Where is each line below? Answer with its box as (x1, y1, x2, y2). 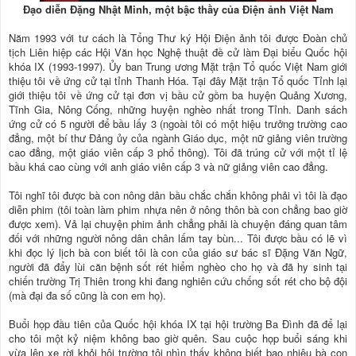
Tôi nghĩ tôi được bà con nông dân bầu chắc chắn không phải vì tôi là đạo (9, 188, 347, 203)
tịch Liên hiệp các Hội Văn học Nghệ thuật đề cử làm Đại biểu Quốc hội (9, 44, 347, 60)
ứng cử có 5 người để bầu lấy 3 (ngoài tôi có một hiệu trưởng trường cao (9, 116, 347, 132)
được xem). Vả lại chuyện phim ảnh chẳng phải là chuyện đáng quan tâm (9, 216, 347, 232)
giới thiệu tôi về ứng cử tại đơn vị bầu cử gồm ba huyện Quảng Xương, (9, 87, 347, 103)
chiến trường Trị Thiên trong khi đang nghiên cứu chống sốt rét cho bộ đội (9, 273, 347, 289)
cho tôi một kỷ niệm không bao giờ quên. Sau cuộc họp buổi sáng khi (9, 331, 347, 346)
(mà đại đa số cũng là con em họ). (9, 288, 166, 304)
